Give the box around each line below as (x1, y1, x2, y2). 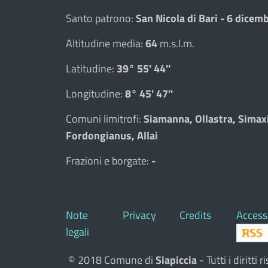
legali (66, 223, 89, 240)
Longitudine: (66, 86, 125, 102)
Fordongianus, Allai (66, 127, 158, 144)
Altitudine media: (66, 35, 145, 51)
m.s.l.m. (157, 35, 194, 51)
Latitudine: (66, 60, 117, 77)
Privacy (122, 206, 156, 223)
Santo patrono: (66, 10, 136, 26)
